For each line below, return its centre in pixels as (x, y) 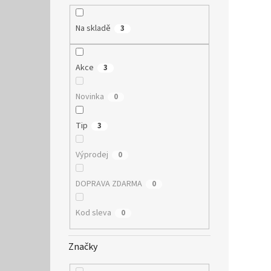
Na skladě (93, 28)
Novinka (90, 97)
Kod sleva (93, 213)
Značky (83, 247)
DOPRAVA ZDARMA (109, 184)
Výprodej (92, 155)
